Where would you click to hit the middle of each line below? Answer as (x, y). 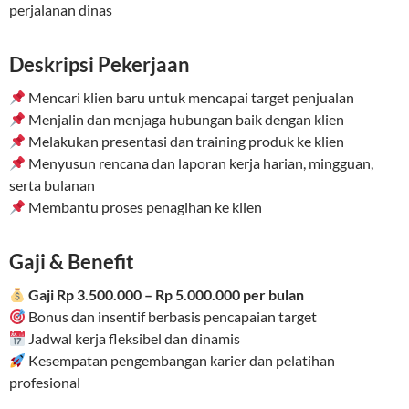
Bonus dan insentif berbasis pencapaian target (172, 317)
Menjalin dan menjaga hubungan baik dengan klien (185, 120)
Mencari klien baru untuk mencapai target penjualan (190, 98)
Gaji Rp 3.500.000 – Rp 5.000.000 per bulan (167, 295)
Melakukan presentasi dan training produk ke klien (185, 142)
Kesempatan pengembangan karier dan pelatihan (181, 361)
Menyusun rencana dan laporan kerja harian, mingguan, (200, 163)
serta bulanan (52, 185)
